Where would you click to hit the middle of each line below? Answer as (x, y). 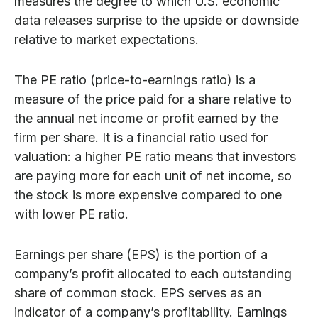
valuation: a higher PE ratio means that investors (155, 157)
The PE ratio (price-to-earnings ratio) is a (135, 80)
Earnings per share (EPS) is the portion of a (141, 255)
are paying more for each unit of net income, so (153, 176)
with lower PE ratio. (71, 214)
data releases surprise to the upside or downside (157, 21)
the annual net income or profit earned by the (146, 119)
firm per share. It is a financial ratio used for (141, 138)
